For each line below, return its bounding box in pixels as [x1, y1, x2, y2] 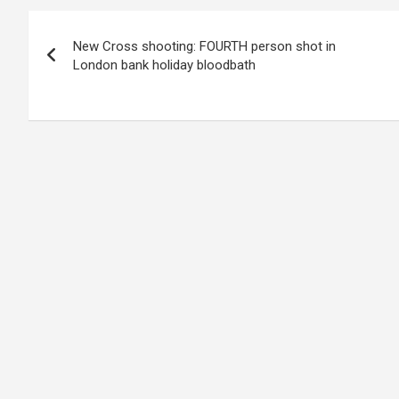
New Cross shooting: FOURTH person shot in [73, 38, 336, 54]
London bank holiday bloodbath [73, 57, 256, 73]
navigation [28, 48, 159, 80]
